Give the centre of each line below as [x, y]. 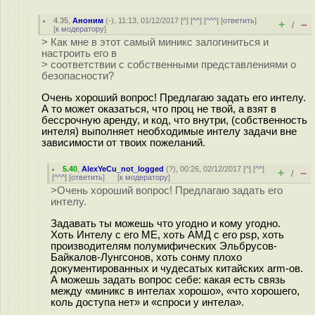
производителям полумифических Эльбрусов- [164, 246]
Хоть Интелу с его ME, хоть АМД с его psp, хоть [167, 234]
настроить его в [79, 53]
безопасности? [78, 76]
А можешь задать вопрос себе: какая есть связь [168, 279]
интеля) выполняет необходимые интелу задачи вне [169, 131]
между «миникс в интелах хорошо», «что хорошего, [175, 291]
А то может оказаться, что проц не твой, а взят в [159, 109]
